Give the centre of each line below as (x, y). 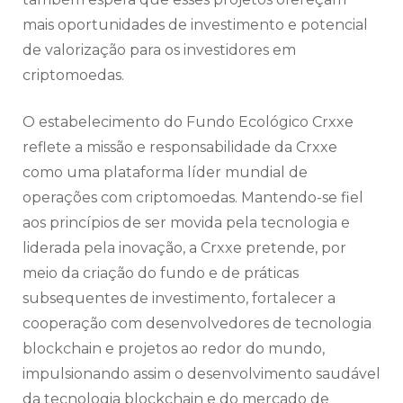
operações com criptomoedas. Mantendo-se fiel (193, 198)
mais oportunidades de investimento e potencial (195, 25)
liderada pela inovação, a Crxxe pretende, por (184, 248)
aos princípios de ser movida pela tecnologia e (186, 223)
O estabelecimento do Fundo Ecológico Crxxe (188, 122)
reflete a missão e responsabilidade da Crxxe (180, 148)
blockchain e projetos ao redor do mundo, (174, 349)
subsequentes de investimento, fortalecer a (179, 299)
